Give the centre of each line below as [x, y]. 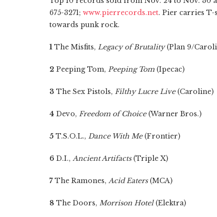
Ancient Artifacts [102, 158]
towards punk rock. [85, 24]
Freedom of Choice [113, 114]
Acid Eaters [128, 180]
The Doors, [77, 203]
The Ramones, [81, 180]
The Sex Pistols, [85, 91]
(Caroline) [194, 91]
